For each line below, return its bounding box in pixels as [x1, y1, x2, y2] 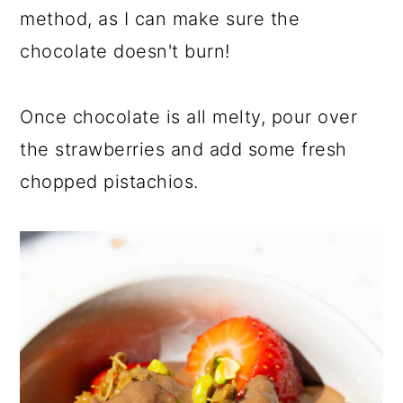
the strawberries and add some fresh [20, 138, 347, 160]
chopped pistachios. [20, 170, 199, 193]
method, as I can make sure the [20, 7, 300, 30]
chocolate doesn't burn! [20, 40, 230, 62]
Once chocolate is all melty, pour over [20, 105, 358, 128]
